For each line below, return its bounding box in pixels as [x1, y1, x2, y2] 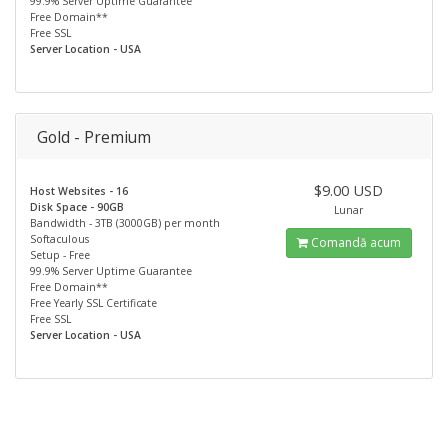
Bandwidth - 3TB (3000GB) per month [30, 215, 220, 230]
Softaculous [30, 231, 89, 246]
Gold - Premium [37, 125, 151, 148]
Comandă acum [307, 233, 401, 251]
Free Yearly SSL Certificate [30, 295, 157, 310]
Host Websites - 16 [30, 183, 128, 198]
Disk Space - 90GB [30, 199, 124, 214]
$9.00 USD [314, 179, 384, 200]
